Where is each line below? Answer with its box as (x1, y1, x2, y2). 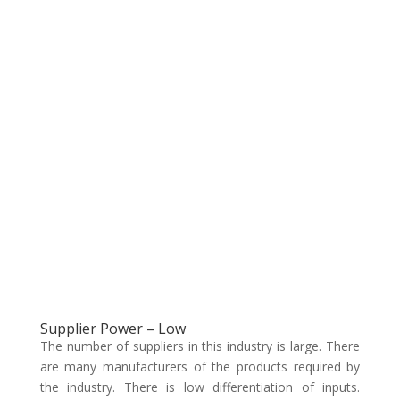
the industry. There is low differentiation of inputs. (39, 379, 361, 396)
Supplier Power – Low (39, 319, 186, 338)
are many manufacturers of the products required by (39, 358, 361, 375)
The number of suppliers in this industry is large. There (39, 337, 361, 354)
